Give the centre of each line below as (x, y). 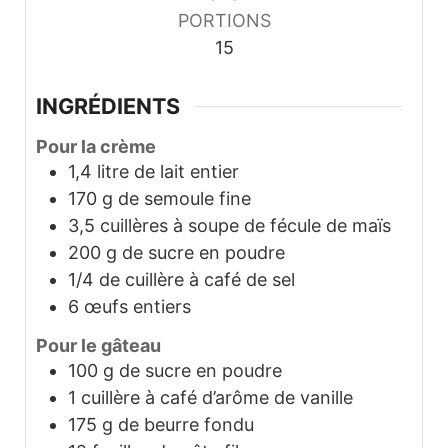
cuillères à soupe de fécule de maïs (245, 225)
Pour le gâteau (98, 345)
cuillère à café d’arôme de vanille (217, 397)
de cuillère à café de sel (197, 279)
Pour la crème (96, 146)
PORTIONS (224, 21)
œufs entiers (137, 306)
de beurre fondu (186, 424)
